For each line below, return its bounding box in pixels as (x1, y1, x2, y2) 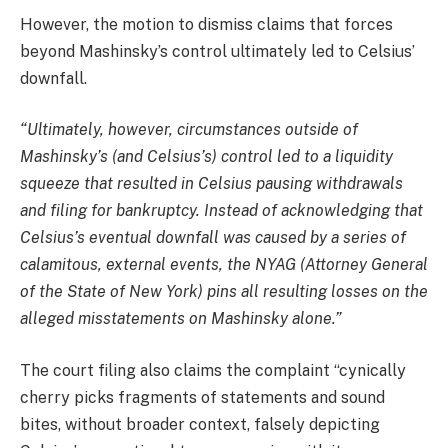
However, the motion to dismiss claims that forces (20, 14, 393, 34)
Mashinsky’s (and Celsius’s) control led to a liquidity (20, 147, 393, 167)
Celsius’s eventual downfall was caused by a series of (20, 228, 406, 248)
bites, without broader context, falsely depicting (20, 414, 380, 434)
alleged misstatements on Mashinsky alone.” (20, 309, 342, 329)
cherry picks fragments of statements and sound (20, 387, 385, 407)
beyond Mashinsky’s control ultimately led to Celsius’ (20, 41, 415, 61)
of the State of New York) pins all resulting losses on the (20, 282, 428, 302)
